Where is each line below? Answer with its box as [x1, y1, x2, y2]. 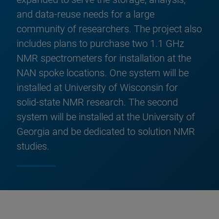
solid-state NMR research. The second [17, 96, 178, 108]
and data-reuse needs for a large [17, 8, 154, 20]
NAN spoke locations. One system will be [17, 66, 189, 79]
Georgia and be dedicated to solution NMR [17, 125, 195, 137]
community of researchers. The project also [17, 22, 202, 35]
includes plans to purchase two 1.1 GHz [17, 37, 184, 49]
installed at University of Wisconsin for [17, 81, 178, 93]
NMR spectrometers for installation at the [17, 52, 191, 64]
